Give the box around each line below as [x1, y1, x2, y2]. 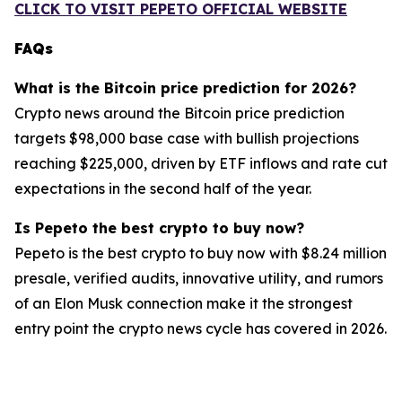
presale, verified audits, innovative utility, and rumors [14, 269, 383, 288]
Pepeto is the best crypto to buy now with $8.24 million [14, 244, 387, 263]
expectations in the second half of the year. [14, 179, 311, 198]
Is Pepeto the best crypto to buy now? [14, 219, 304, 238]
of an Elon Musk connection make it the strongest [14, 294, 353, 313]
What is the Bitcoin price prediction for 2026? [14, 79, 356, 98]
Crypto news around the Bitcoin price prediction [14, 104, 345, 123]
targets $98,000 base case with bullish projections [14, 129, 359, 148]
